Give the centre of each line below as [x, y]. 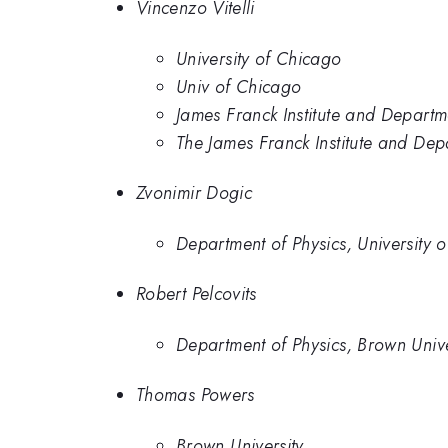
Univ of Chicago [239, 86]
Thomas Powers [195, 395]
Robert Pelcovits [196, 294]
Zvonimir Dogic [194, 193]
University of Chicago [259, 58]
